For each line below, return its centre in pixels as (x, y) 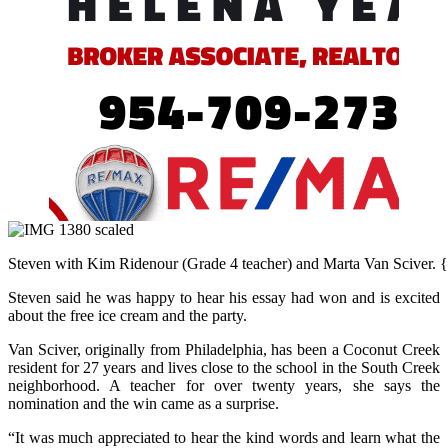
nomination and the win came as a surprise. (143, 403)
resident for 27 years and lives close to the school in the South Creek (224, 367)
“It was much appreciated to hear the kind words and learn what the (224, 437)
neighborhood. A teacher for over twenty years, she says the (224, 385)
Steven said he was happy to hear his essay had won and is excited (224, 297)
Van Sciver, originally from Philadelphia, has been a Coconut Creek (224, 349)
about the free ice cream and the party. (127, 315)
